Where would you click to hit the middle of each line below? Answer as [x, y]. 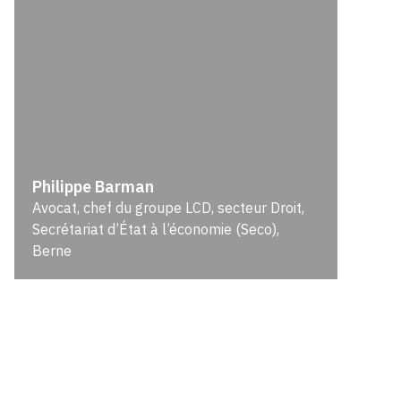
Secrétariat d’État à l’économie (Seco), [156, 229]
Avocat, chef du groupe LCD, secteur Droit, [169, 208]
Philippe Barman [94, 187]
